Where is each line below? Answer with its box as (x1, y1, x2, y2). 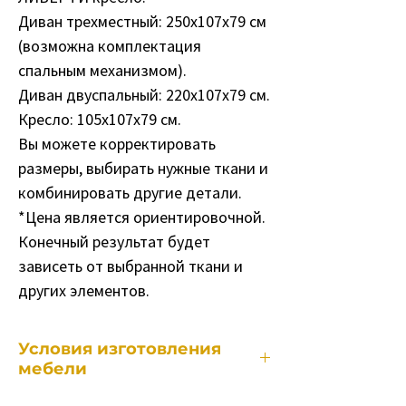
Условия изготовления (18, 339, 221, 359)
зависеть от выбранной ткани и (18, 256, 243, 276)
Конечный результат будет (18, 231, 210, 252)
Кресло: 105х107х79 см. (18, 109, 181, 130)
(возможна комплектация (18, 35, 201, 56)
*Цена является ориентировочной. (18, 207, 266, 227)
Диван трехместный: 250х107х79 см (18, 11, 266, 32)
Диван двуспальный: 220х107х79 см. (18, 84, 270, 105)
